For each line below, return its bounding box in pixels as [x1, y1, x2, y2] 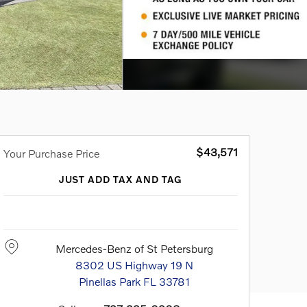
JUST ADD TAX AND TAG [58, 173, 183, 185]
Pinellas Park [79, 274, 140, 288]
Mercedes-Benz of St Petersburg [56, 241, 213, 255]
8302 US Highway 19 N [75, 258, 193, 271]
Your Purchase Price [3, 146, 99, 160]
